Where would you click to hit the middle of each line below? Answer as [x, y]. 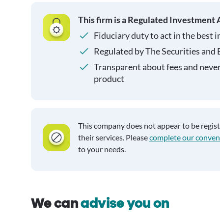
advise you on [125, 203]
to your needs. [102, 149]
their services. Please [113, 137]
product [109, 79]
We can [56, 203]
